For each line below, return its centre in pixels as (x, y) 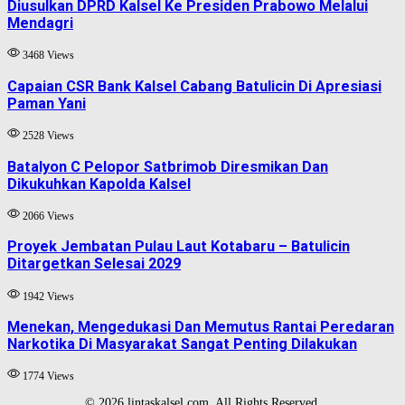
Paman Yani (47, 103)
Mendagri (40, 24)
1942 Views (47, 297)
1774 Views (47, 377)
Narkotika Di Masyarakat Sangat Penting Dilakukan (182, 344)
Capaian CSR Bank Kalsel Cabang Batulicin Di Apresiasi (194, 86)
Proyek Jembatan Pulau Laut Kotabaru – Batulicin (179, 247)
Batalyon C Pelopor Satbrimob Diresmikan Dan (168, 166)
